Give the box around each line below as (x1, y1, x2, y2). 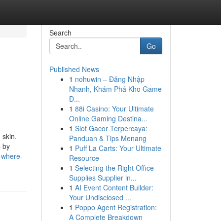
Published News (49, 64, 99, 74)
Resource (69, 153, 99, 163)
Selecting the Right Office (74, 163, 154, 173)
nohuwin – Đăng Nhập (74, 74, 145, 84)
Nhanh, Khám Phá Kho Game (69, 84, 162, 94)
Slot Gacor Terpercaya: (74, 123, 147, 133)
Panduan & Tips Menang (69, 133, 147, 143)
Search (49, 28, 72, 37)
